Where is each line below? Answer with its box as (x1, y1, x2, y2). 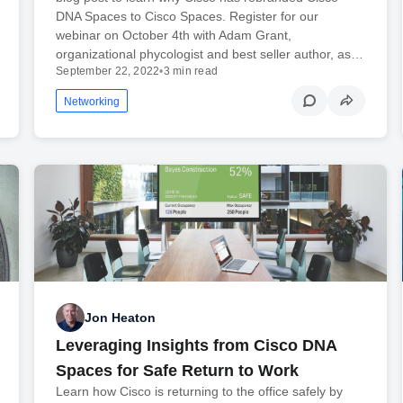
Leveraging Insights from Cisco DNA (56, 336, 337, 355)
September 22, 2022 (56, 64, 160, 77)
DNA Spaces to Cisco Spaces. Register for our (56, 8, 319, 23)
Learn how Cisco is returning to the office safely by (56, 384, 344, 399)
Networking (64, 94, 121, 108)
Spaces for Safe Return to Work (56, 362, 300, 381)
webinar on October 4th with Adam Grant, (56, 27, 292, 42)
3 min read (163, 64, 219, 77)
